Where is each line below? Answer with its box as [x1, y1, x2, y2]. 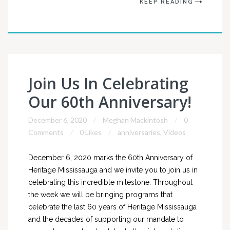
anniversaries [118, 128, 160, 137]
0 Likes [80, 128, 102, 137]
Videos [163, 128, 186, 137]
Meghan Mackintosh [103, 116, 168, 124]
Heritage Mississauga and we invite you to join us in [28, 166, 198, 174]
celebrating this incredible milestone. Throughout [28, 178, 193, 186]
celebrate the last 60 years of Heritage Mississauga [28, 203, 197, 211]
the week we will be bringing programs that [28, 190, 172, 199]
